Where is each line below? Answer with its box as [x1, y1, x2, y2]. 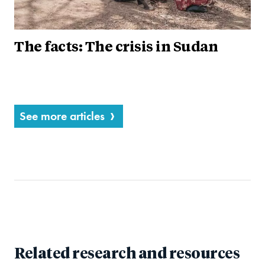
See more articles [20, 109, 105, 124]
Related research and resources [14, 247, 240, 262]
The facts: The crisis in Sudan [14, 41, 218, 56]
